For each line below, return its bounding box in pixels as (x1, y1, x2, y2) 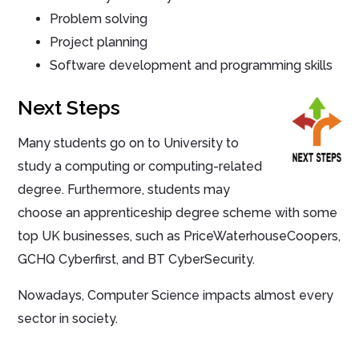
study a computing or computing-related (18, 159, 263, 175)
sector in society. (18, 311, 119, 327)
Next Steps (18, 95, 121, 120)
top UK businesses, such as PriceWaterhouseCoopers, (18, 228, 341, 244)
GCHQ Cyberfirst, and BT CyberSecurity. (18, 252, 256, 268)
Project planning (50, 34, 148, 50)
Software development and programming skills (50, 58, 333, 74)
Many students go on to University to (18, 135, 240, 151)
